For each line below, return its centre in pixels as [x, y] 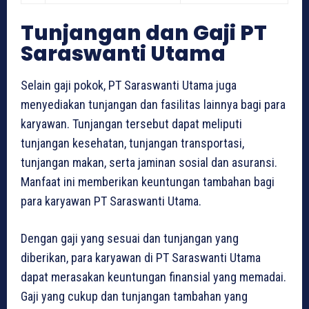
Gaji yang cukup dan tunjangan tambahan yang [134, 297]
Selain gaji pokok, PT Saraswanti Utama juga [129, 86]
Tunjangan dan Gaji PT [144, 33]
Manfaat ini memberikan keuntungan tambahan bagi [148, 182]
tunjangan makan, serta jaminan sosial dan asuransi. [149, 163]
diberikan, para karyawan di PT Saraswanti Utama [141, 258]
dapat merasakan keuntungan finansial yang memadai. [153, 277]
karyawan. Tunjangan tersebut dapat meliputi [131, 124]
